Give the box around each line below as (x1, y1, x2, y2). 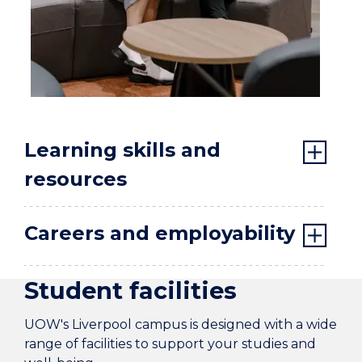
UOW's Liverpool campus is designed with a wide (24, 317, 337, 333)
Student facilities (24, 276, 237, 305)
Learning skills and (24, 138, 221, 162)
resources (24, 167, 127, 192)
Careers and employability (24, 221, 295, 246)
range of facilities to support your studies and (24, 336, 316, 352)
